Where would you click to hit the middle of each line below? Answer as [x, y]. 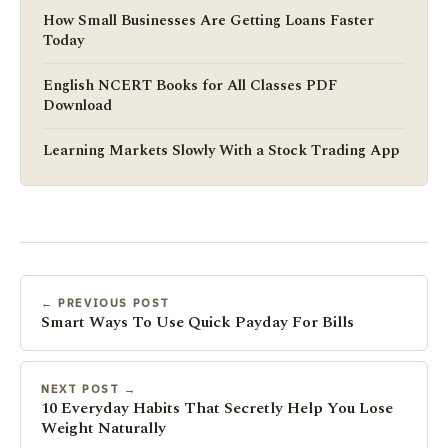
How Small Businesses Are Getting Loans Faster [208, 20]
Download [77, 105]
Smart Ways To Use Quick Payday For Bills [197, 321]
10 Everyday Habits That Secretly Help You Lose [217, 407]
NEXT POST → [89, 388]
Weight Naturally [103, 427]
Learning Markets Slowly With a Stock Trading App [221, 150]
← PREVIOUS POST [106, 302]
